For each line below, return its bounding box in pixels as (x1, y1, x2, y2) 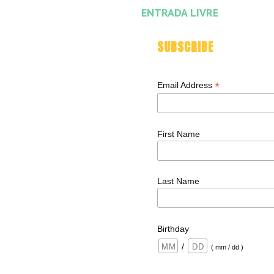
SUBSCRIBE (157, 38, 214, 56)
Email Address (157, 80, 215, 90)
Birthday (157, 223, 190, 234)
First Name (157, 128, 201, 139)
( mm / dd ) (211, 243, 244, 251)
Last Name (157, 176, 200, 187)
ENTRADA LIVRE (141, 6, 218, 20)
